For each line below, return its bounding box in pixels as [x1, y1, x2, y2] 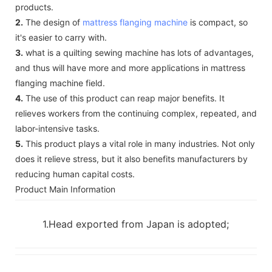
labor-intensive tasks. [15, 123, 100, 134]
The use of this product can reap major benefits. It [23, 92, 225, 103]
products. [15, 1, 53, 12]
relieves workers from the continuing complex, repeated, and [15, 107, 257, 118]
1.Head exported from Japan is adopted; [42, 217, 229, 230]
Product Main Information [15, 183, 115, 194]
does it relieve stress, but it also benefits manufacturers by [15, 153, 248, 164]
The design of [23, 16, 83, 27]
